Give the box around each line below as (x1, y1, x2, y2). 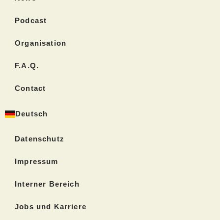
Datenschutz (15, 135, 64, 143)
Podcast (15, 17, 47, 25)
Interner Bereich (15, 180, 80, 189)
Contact (15, 84, 46, 93)
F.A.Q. (15, 62, 39, 70)
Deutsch (15, 110, 48, 118)
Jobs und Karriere (15, 203, 86, 211)
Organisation (15, 39, 67, 48)
